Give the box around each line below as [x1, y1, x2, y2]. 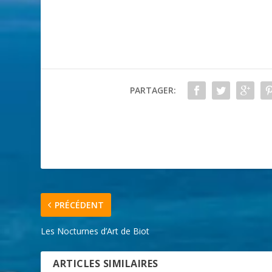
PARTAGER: [129, 84, 176, 97]
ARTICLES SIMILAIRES [53, 257, 158, 271]
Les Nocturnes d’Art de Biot [41, 225, 150, 237]
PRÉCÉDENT [55, 199, 104, 211]
